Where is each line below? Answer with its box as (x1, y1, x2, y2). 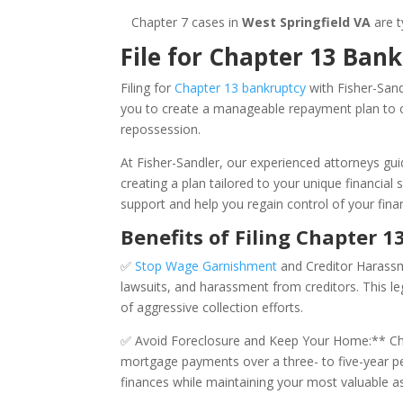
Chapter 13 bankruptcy (175, 79, 307, 96)
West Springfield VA (242, 13, 372, 31)
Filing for (121, 79, 175, 96)
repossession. (121, 121, 205, 138)
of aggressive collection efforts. (121, 299, 304, 316)
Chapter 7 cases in (121, 13, 243, 31)
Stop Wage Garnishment (135, 257, 278, 274)
